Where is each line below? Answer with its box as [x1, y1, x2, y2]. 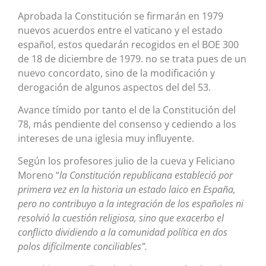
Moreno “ [18, 169, 59, 182]
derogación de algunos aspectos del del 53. [18, 80, 211, 94]
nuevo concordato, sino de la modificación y [18, 66, 215, 80]
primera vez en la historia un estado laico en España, [18, 183, 236, 197]
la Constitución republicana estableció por [59, 169, 233, 182]
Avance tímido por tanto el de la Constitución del [18, 103, 236, 116]
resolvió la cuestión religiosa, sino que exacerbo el [18, 211, 224, 225]
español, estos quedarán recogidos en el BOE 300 [18, 37, 239, 51]
